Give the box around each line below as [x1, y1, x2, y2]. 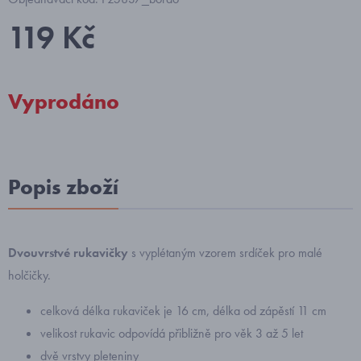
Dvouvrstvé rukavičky [8, 243, 128, 261]
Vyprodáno [8, 87, 119, 115]
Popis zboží [8, 172, 118, 201]
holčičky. [8, 266, 51, 284]
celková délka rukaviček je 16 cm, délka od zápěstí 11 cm [40, 301, 326, 319]
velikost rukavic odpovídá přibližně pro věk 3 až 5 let [40, 324, 303, 342]
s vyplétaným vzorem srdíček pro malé [128, 243, 322, 261]
